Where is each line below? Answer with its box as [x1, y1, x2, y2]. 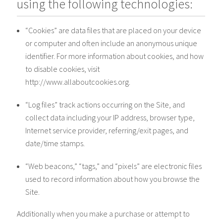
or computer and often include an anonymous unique [25, 38, 198, 48]
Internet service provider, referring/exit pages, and [25, 125, 189, 135]
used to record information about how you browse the [25, 174, 200, 184]
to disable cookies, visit [25, 64, 100, 74]
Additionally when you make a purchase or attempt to [17, 209, 190, 219]
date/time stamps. [25, 138, 85, 148]
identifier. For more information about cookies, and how [25, 51, 204, 61]
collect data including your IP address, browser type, [25, 112, 195, 122]
